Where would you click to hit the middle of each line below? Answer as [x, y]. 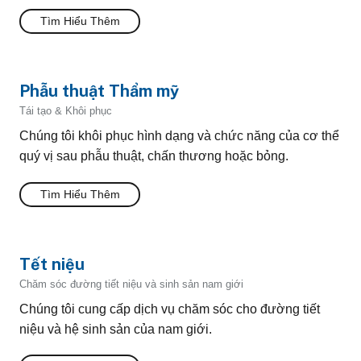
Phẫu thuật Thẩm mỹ [99, 91]
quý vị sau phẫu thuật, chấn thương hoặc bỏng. [154, 156]
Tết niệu [52, 265]
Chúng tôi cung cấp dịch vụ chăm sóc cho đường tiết [170, 309]
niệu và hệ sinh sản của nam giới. [116, 330]
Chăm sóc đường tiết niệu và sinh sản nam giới [131, 284]
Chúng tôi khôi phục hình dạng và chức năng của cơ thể [179, 136]
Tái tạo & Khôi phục [66, 111]
